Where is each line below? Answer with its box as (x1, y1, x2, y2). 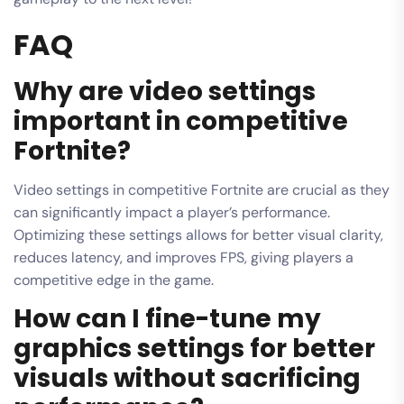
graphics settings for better (14, 330, 375, 366)
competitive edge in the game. (14, 270, 214, 289)
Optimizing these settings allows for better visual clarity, (14, 225, 383, 244)
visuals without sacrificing (14, 360, 361, 396)
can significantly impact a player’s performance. (14, 202, 330, 222)
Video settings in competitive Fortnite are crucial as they (14, 179, 390, 199)
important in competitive (14, 103, 348, 139)
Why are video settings (14, 73, 316, 109)
